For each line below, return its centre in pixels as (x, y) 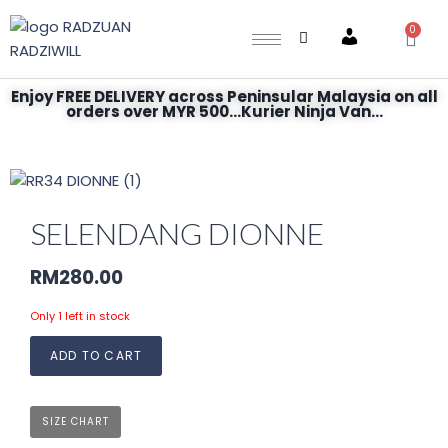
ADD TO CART (96, 355)
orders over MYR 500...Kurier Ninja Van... (224, 111)
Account (370, 47)
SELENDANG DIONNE (177, 233)
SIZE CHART (75, 421)
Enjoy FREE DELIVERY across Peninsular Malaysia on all (224, 96)
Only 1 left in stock (80, 315)
